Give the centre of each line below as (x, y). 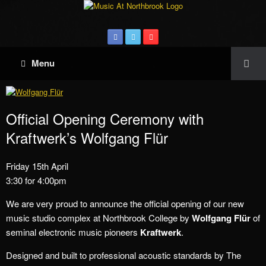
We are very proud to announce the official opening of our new (125, 203)
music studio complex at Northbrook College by (99, 218)
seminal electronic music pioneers (73, 232)
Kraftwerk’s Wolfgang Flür (87, 137)
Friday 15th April (37, 166)
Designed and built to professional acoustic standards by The (123, 255)
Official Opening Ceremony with (105, 118)
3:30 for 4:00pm (36, 180)
